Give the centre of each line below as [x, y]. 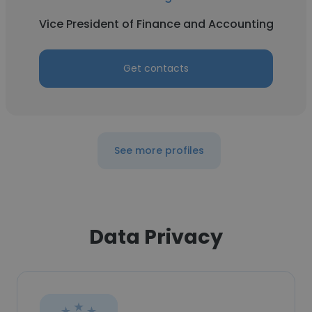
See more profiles [159, 150]
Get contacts [156, 68]
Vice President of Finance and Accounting [156, 24]
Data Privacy [156, 237]
